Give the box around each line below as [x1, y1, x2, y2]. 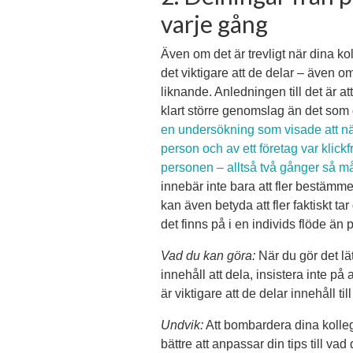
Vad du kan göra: [161, 249, 255, 263]
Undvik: [161, 318, 203, 333]
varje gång [161, 9, 268, 39]
